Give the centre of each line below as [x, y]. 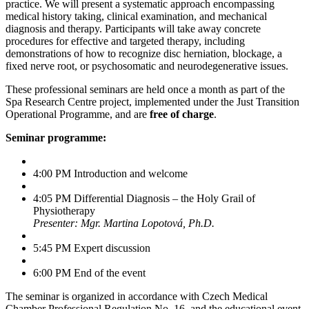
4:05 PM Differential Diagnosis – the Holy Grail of [144, 198]
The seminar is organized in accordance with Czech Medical [137, 296]
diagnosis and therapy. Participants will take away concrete [133, 28]
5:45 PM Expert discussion [92, 248]
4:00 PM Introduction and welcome [110, 173]
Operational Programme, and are [78, 114]
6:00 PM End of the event [89, 272]
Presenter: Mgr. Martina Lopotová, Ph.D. [124, 223]
